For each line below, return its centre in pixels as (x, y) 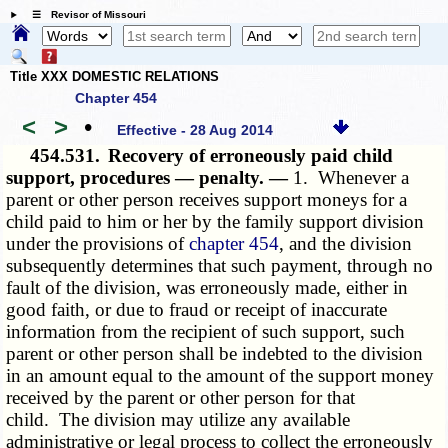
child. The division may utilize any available (178, 420)
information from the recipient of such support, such (206, 332)
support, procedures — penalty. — (150, 178)
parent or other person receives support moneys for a (207, 200)
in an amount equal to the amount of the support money (220, 376)
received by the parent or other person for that (181, 398)
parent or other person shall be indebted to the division (215, 354)
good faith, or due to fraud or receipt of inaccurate (197, 310)
